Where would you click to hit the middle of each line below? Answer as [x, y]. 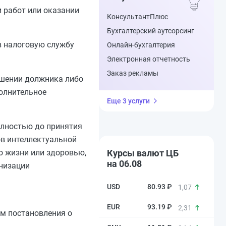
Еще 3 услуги [128, 101]
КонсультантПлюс [137, 17]
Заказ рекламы [133, 73]
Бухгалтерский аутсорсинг [151, 31]
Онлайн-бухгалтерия [141, 45]
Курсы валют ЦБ [143, 153]
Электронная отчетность [149, 59]
